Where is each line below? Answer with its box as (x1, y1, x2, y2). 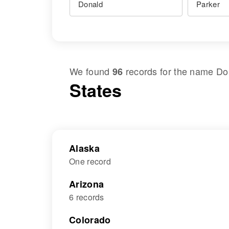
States (70, 78, 122, 102)
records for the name (123, 64, 216, 78)
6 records (69, 191, 104, 203)
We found (70, 64, 112, 78)
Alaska (69, 142, 100, 155)
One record (69, 155, 111, 167)
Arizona (69, 177, 104, 191)
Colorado (69, 213, 111, 226)
